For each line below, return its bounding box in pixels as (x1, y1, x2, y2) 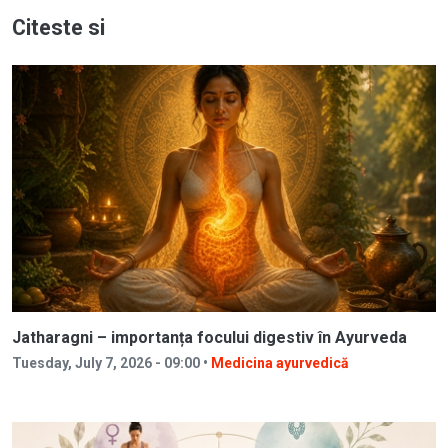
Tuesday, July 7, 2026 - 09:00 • (12, 354, 211, 371)
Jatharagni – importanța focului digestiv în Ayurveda (12, 327, 407, 347)
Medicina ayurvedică (211, 354, 349, 371)
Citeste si (12, 15, 105, 41)
